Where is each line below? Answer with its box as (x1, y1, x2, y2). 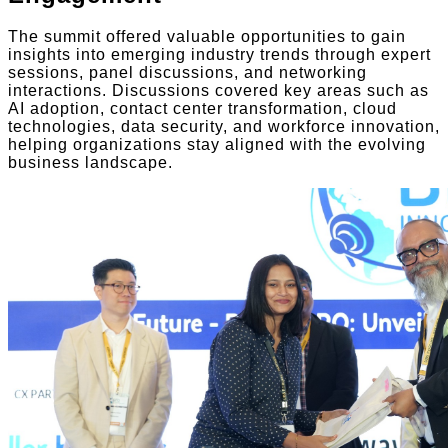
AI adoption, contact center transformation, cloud (8, 100, 397, 118)
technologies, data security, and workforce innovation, (8, 118, 440, 136)
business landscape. (8, 154, 173, 172)
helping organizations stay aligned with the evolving (8, 136, 426, 154)
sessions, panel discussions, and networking (8, 64, 367, 82)
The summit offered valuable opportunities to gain (8, 28, 406, 46)
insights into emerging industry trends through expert (8, 46, 431, 64)
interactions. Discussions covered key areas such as (8, 82, 429, 100)
